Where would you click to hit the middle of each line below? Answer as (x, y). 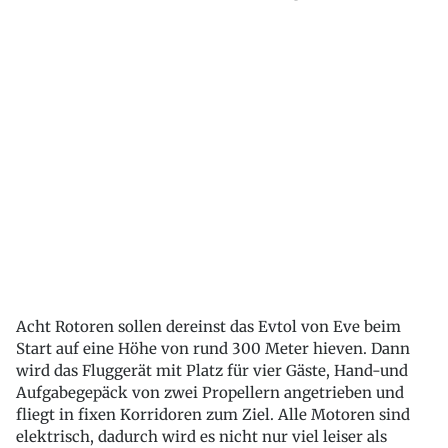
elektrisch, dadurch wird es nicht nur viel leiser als (201, 436)
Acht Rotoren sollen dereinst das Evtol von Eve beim (208, 326)
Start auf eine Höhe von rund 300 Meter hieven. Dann (213, 348)
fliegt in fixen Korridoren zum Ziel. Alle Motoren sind (213, 414)
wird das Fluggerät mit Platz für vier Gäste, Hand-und (212, 370)
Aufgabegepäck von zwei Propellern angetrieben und (210, 392)
